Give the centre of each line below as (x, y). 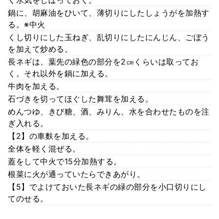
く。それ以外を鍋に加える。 (60, 73)
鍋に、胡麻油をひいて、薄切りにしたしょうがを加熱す (109, 12)
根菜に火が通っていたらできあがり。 (77, 174)
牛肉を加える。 (36, 86)
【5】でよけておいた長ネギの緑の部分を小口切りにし (107, 186)
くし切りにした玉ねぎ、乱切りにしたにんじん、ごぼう (109, 37)
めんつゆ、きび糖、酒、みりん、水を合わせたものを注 (109, 111)
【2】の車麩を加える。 (51, 136)
